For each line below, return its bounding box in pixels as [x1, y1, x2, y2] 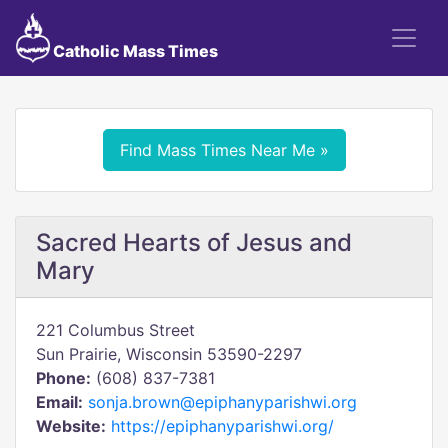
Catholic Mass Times [49, 41, 218, 61]
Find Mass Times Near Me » [119, 140, 329, 160]
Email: [36, 392, 83, 412]
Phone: [36, 368, 91, 388]
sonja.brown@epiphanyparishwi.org [88, 392, 357, 412]
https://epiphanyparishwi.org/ [111, 416, 334, 436]
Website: [36, 416, 106, 436]
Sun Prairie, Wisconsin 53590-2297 [36, 344, 302, 364]
